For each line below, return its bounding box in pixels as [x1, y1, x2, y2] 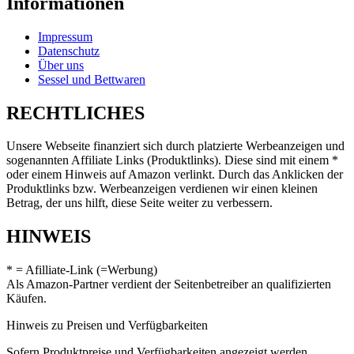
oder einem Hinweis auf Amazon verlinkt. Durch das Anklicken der [6, 168, 343, 182]
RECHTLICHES [6, 102, 145, 123]
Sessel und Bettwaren [38, 72, 145, 86]
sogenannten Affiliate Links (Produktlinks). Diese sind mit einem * [6, 153, 338, 168]
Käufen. [6, 292, 47, 306]
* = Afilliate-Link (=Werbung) [6, 263, 157, 277]
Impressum [38, 29, 92, 43]
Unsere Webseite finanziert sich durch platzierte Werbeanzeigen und [6, 139, 345, 153]
